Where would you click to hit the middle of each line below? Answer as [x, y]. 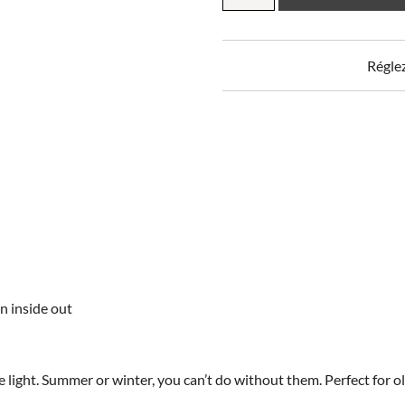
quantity [249, 51]
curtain [244, 32]
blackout [249, 13]
